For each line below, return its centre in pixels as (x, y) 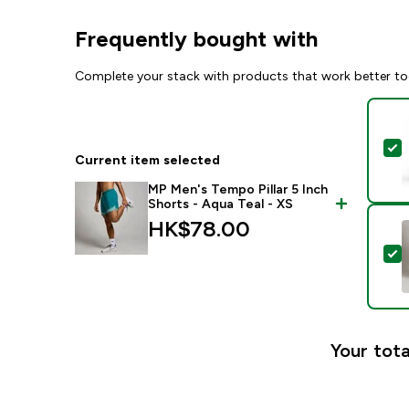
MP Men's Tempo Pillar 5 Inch (238, 189)
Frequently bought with (197, 39)
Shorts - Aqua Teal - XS (221, 204)
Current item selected (148, 160)
